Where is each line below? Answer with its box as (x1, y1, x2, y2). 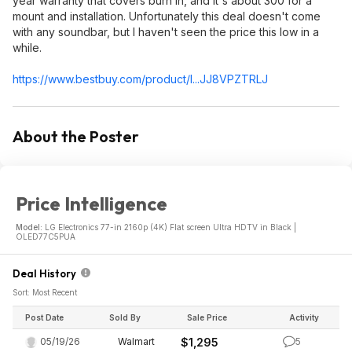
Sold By (109, 313, 141, 322)
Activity (289, 313, 319, 322)
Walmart (118, 335, 155, 347)
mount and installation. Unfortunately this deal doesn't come (13, 9, 321, 23)
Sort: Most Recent (13, 288, 77, 297)
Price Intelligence (16, 192, 167, 215)
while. (13, 41, 42, 54)
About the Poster (13, 126, 139, 146)
